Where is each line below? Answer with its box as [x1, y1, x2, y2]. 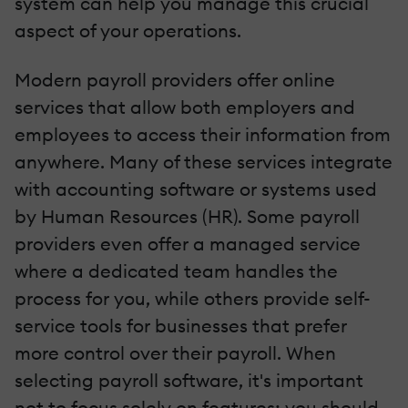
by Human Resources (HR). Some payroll [15, 205, 360, 229]
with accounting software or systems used [15, 178, 377, 201]
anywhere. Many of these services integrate [15, 150, 393, 174]
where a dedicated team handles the [15, 260, 338, 283]
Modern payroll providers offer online [15, 68, 335, 92]
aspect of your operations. [15, 19, 241, 43]
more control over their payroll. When [15, 342, 336, 365]
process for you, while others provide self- [15, 287, 371, 311]
